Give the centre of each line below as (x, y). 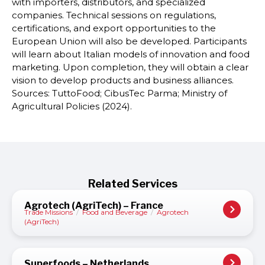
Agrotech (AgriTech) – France (94, 206)
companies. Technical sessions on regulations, (114, 15)
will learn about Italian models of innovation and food (131, 54)
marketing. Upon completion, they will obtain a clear (130, 67)
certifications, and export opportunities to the (114, 28)
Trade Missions (49, 212)
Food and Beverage (115, 212)
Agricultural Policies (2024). (72, 106)
